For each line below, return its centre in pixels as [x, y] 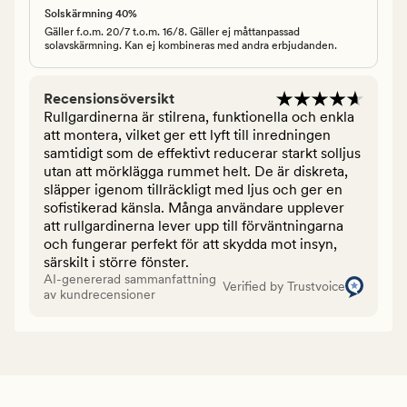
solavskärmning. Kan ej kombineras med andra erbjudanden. [191, 45]
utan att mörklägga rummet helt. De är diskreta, [196, 171]
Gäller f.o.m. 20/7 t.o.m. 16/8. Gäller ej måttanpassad [172, 31]
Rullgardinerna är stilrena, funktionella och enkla [199, 116]
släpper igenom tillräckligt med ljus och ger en [193, 189]
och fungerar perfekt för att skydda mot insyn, [190, 243]
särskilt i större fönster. [116, 262]
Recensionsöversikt [109, 98]
